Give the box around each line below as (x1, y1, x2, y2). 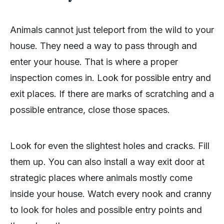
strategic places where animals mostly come (10, 172, 192, 183)
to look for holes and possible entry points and (10, 204, 202, 215)
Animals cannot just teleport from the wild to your (10, 24, 214, 35)
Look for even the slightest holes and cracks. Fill (10, 140, 209, 151)
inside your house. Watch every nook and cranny (10, 188, 211, 199)
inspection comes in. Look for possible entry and (10, 72, 211, 83)
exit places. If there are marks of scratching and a (10, 88, 214, 99)
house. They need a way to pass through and (10, 40, 197, 51)
